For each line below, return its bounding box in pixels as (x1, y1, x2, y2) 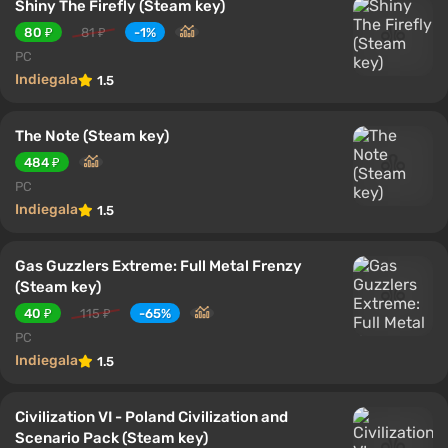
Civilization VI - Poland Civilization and (15, 407, 288, 426)
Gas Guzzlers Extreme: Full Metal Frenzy (15, 256, 302, 275)
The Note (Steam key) (15, 126, 169, 145)
